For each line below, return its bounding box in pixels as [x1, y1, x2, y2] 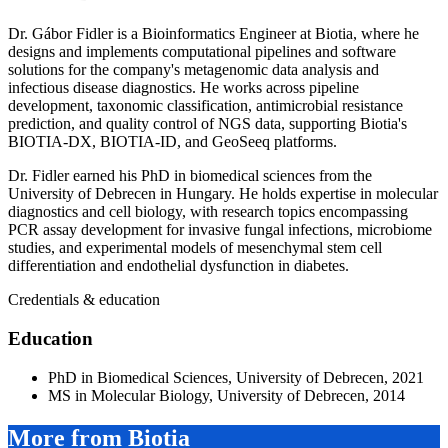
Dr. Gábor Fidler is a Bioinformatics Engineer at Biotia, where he [8, 25, 419, 43]
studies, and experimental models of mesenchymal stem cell [8, 239, 382, 257]
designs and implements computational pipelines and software [8, 43, 396, 61]
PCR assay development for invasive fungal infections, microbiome [8, 221, 432, 239]
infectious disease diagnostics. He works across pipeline [8, 79, 359, 97]
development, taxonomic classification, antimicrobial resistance [8, 97, 403, 115]
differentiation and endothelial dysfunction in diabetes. [8, 257, 349, 275]
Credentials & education [8, 291, 160, 309]
